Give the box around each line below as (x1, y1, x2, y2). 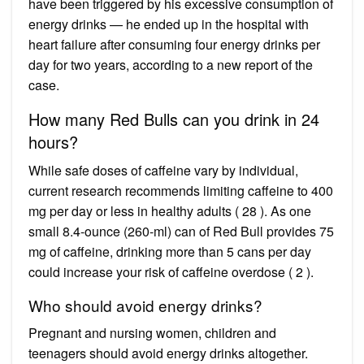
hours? (28, 129, 78, 154)
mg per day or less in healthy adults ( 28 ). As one (28, 201, 311, 220)
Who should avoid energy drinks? (28, 293, 262, 316)
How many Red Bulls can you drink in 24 (28, 106, 319, 131)
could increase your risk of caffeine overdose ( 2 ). (28, 262, 314, 281)
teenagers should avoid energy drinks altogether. (28, 343, 308, 362)
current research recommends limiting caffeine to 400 (28, 180, 333, 200)
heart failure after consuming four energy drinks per (28, 34, 320, 54)
